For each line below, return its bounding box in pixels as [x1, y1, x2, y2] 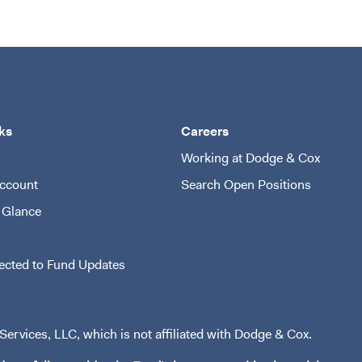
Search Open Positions [181, 176, 311, 193]
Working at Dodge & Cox [181, 149, 320, 166]
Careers [181, 123, 229, 140]
